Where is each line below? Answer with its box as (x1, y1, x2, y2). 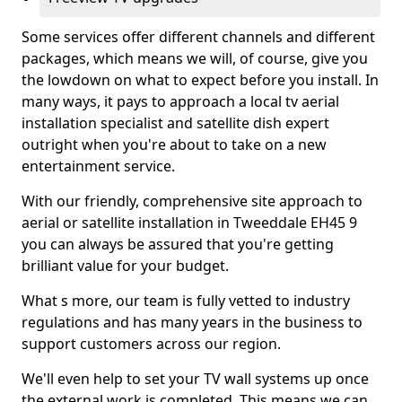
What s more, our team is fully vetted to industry (22, 291, 350, 310)
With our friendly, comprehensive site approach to (22, 191, 363, 211)
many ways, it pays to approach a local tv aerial (22, 92, 339, 111)
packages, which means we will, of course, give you (22, 48, 368, 68)
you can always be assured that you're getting (22, 234, 334, 254)
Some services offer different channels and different (22, 27, 375, 47)
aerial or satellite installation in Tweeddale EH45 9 (22, 213, 357, 232)
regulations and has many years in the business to (22, 312, 363, 332)
